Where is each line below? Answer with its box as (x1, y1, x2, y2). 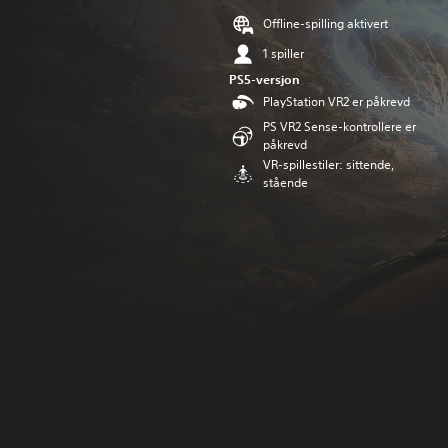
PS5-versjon (229, 71, 300, 87)
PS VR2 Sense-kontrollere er (263, 118, 416, 135)
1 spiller (263, 45, 304, 62)
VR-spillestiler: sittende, (263, 156, 394, 173)
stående (263, 174, 308, 191)
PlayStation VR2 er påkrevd (263, 93, 410, 110)
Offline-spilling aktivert (263, 15, 388, 32)
